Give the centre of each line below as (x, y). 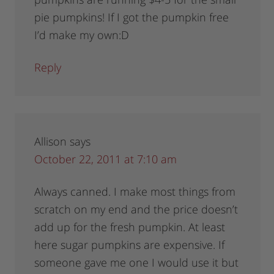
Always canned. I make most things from (135, 192)
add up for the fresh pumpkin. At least (130, 227)
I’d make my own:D (82, 35)
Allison (51, 142)
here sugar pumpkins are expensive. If (130, 245)
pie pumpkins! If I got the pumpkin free (132, 17)
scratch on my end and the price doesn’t (136, 209)
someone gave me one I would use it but (137, 263)
